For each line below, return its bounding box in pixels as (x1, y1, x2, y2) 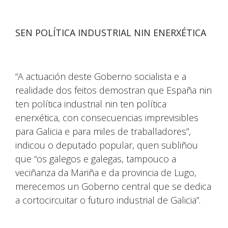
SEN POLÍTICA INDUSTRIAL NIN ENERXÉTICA (15, 26, 206, 39)
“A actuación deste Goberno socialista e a (15, 70, 186, 83)
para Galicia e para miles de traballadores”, (15, 125, 191, 138)
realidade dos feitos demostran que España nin (15, 84, 212, 97)
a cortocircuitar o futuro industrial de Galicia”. (15, 194, 201, 207)
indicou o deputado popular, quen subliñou (15, 139, 198, 152)
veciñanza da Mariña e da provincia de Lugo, (15, 166, 196, 179)
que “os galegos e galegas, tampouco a (15, 153, 176, 165)
